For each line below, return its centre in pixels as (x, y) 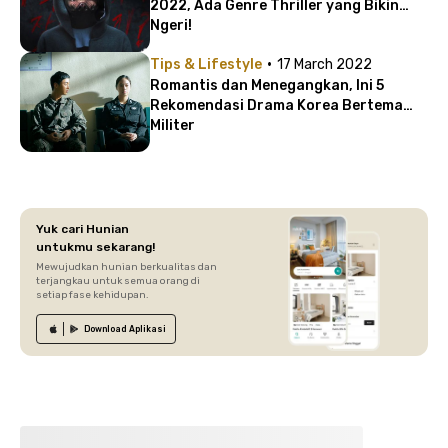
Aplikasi (147, 329)
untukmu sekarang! (95, 247)
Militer (172, 125)
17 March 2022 (324, 64)
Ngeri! (171, 25)
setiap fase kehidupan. (92, 295)
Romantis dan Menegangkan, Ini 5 (267, 85)
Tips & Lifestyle (206, 64)
